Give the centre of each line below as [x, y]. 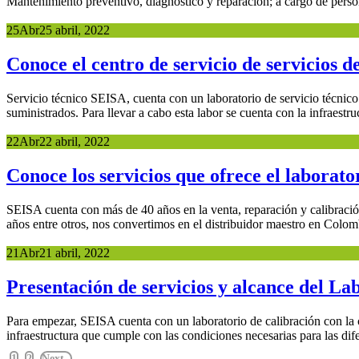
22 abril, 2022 [75, 142]
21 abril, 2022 [75, 252]
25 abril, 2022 [75, 30]
